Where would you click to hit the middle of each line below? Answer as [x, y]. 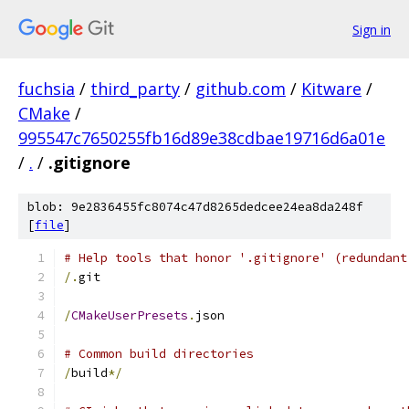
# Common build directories [159, 354]
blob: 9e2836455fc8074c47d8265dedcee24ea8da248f [195, 207]
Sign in [372, 29]
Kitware [331, 89]
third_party [135, 89]
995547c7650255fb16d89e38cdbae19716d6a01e [202, 138]
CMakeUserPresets [130, 315]
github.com [241, 89]
